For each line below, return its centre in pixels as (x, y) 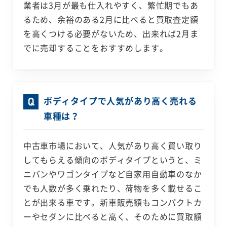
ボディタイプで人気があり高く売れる (120, 101)
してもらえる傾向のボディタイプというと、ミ (112, 160)
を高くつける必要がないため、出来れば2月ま (111, 34)
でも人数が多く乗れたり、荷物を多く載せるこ (112, 188)
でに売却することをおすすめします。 (96, 48)
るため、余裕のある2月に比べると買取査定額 (111, 20)
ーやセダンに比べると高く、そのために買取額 (112, 217)
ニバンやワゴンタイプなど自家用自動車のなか (112, 174)
